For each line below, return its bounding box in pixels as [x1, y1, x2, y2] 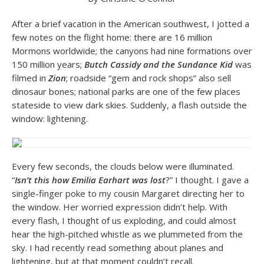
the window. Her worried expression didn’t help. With [12, 201, 227, 213]
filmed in [12, 72, 48, 84]
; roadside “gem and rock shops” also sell [66, 72, 231, 84]
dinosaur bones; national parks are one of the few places [12, 85, 240, 97]
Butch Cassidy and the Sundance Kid [84, 58, 233, 70]
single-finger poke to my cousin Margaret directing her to [12, 187, 245, 199]
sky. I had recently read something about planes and [12, 242, 223, 253]
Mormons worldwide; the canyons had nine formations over [12, 45, 252, 57]
